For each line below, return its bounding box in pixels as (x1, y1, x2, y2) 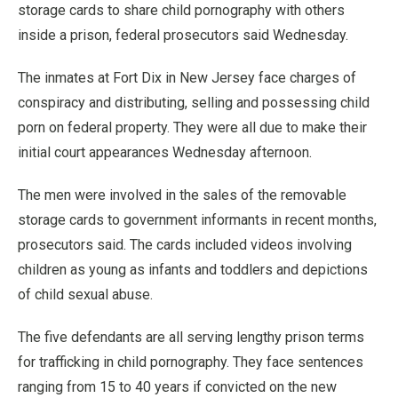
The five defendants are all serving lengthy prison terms (18, 329, 364, 346)
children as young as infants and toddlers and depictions (18, 261, 368, 278)
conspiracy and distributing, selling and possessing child (18, 94, 370, 111)
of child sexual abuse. (18, 286, 153, 303)
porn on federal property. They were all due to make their (18, 119, 367, 136)
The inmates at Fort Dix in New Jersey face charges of (18, 69, 356, 86)
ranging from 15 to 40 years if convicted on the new (18, 378, 337, 395)
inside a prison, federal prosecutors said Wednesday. (18, 27, 348, 44)
